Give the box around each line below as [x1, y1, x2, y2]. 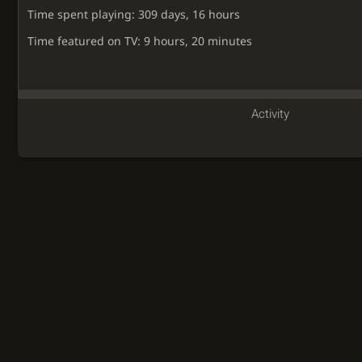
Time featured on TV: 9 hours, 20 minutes [27, 32, 253, 48]
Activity [251, 107, 290, 122]
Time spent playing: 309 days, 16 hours [27, 6, 241, 22]
